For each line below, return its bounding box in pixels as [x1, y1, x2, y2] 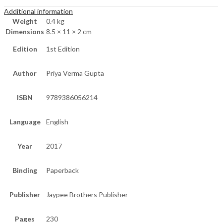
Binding [12, 166, 37, 175]
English [46, 117, 68, 126]
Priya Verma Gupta [46, 69, 104, 78]
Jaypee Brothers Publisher [46, 190, 128, 199]
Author [13, 69, 37, 78]
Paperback [46, 166, 79, 175]
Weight [12, 17, 37, 26]
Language [9, 117, 41, 126]
